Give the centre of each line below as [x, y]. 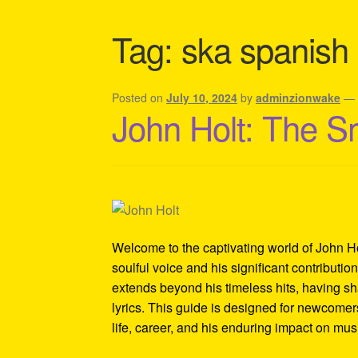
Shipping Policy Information [190, 32]
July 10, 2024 [202, 97]
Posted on [139, 97]
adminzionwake [298, 97]
